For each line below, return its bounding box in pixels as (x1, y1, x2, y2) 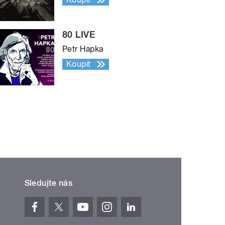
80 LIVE (62, 29, 95, 40)
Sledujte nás (24, 178, 73, 188)
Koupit (66, 59, 91, 69)
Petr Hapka (62, 44, 103, 54)
